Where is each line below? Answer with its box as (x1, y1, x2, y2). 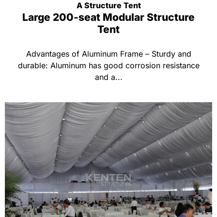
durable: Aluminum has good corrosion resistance (17, 61, 200, 70)
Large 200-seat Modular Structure (22, 11, 195, 23)
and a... (94, 72, 123, 82)
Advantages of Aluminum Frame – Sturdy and (26, 49, 191, 59)
